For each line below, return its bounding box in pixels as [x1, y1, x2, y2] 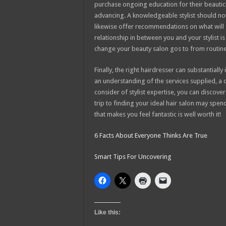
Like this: [94, 209, 121, 216]
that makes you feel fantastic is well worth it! [94, 110, 221, 118]
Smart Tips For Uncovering [94, 153, 172, 160]
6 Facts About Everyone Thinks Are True [94, 132, 207, 139]
